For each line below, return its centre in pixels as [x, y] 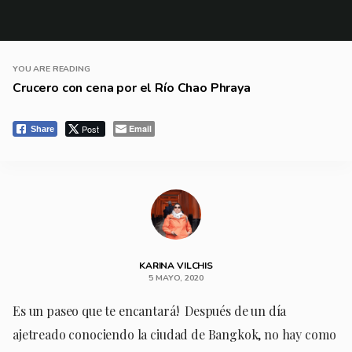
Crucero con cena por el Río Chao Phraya [132, 88]
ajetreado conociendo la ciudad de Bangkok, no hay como [174, 334]
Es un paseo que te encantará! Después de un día [150, 310]
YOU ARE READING [51, 68]
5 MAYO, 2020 [176, 277]
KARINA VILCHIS [176, 265]
